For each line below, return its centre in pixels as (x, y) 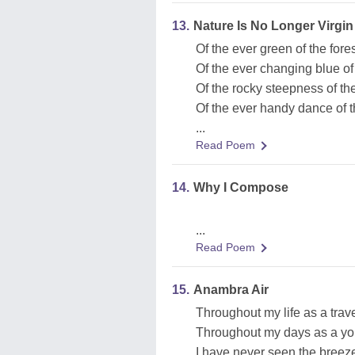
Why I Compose (241, 187)
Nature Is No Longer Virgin (273, 26)
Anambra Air (231, 290)
